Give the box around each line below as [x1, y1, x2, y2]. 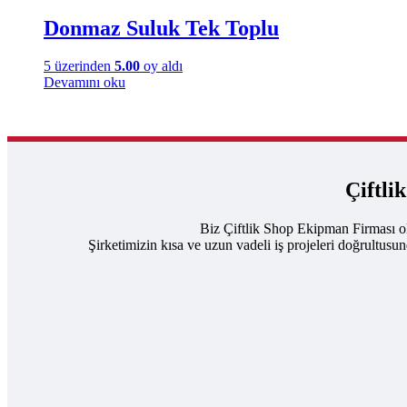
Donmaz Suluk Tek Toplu [44, 15, 279, 40]
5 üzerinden [44, 58, 114, 74]
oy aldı [140, 58, 183, 74]
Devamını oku [44, 74, 125, 91]
